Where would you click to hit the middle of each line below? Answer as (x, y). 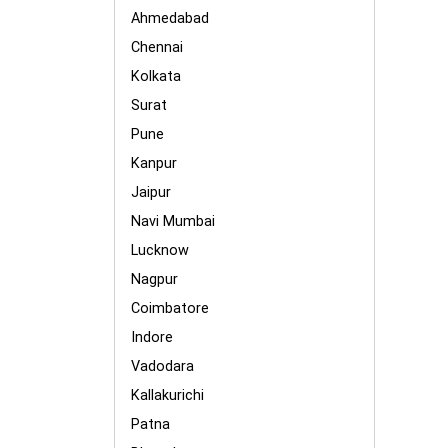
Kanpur (154, 163)
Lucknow (160, 250)
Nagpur (154, 279)
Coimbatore (170, 308)
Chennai (157, 47)
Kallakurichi (167, 395)
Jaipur (151, 192)
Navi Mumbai (173, 221)
